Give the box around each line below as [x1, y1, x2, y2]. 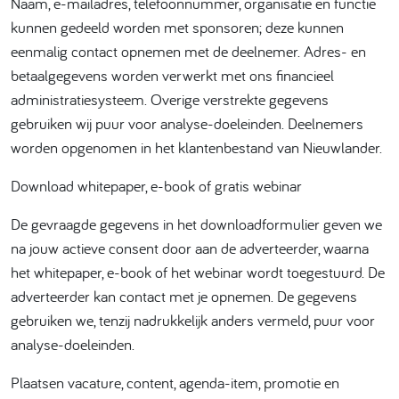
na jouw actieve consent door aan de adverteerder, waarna [11, 238, 369, 258]
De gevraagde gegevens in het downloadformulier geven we [11, 214, 382, 234]
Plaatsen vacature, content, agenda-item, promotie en [11, 372, 339, 393]
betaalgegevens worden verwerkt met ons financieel [11, 65, 334, 85]
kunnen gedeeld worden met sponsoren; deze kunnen [11, 17, 344, 37]
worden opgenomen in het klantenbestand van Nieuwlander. [11, 137, 382, 158]
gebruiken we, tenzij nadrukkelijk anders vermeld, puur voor [11, 310, 375, 330]
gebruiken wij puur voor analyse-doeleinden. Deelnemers [11, 113, 363, 134]
